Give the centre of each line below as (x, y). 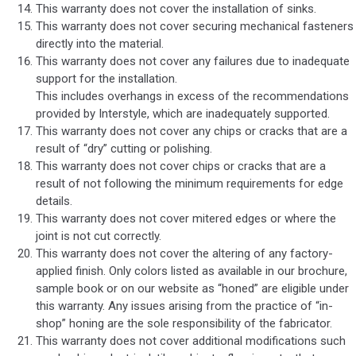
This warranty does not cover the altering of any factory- (184, 254)
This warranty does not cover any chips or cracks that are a (192, 132)
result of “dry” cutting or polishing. (124, 149)
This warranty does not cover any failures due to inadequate (193, 62)
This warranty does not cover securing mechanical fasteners (195, 27)
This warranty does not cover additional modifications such (191, 341)
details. (54, 201)
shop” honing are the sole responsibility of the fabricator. (184, 324)
